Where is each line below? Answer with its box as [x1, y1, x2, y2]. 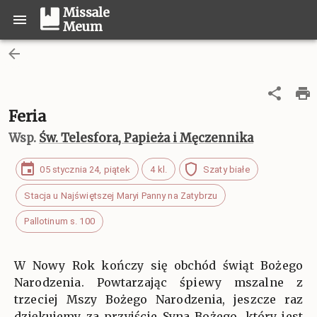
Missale [63, 5, 110, 21]
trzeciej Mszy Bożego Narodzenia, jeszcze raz [14, 292, 303, 307]
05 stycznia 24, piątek [40, 163, 130, 175]
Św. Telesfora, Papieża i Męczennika [39, 130, 253, 146]
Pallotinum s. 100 [24, 216, 95, 227]
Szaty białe [203, 163, 250, 175]
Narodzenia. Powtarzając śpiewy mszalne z [14, 275, 303, 290]
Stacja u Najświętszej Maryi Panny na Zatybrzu [24, 190, 218, 201]
